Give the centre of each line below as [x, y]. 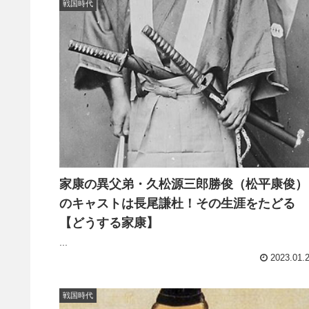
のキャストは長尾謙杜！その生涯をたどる [177, 203]
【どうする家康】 [109, 222]
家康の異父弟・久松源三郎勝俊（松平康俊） [183, 184]
